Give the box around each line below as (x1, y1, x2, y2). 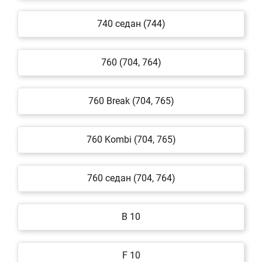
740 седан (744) (96, 18, 166, 29)
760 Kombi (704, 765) (86, 134, 176, 145)
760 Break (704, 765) (88, 95, 174, 106)
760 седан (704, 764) (87, 173, 175, 184)
